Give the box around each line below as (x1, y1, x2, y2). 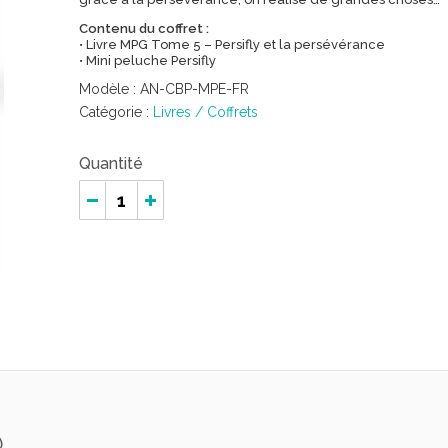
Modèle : (79, 81, 140, 97)
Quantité (79, 154, 143, 173)
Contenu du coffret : (79, 21, 209, 36)
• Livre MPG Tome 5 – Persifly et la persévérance (79, 37, 385, 52)
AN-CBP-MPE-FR (140, 81, 249, 97)
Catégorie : (79, 104, 153, 120)
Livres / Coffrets (153, 104, 258, 120)
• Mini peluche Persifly (79, 53, 216, 68)
